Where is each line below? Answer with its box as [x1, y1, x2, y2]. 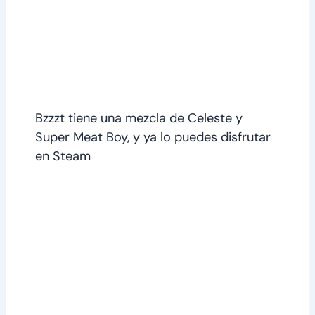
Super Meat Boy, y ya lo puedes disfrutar [34, 128, 271, 146]
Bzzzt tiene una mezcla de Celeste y [34, 109, 243, 127]
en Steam [34, 147, 91, 165]
